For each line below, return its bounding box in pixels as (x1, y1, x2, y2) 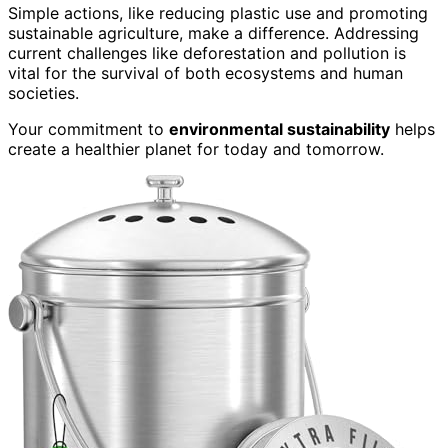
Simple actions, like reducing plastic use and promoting (8, 2, 428, 23)
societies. (8, 82, 79, 103)
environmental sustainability (169, 118, 390, 139)
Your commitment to (8, 118, 169, 139)
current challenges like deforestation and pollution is (8, 42, 406, 63)
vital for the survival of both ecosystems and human (8, 62, 403, 83)
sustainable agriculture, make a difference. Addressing (8, 22, 419, 43)
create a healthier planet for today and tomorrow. (8, 138, 384, 159)
